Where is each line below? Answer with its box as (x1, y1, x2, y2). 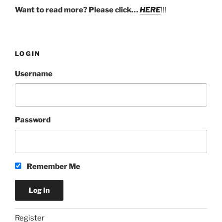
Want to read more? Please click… (15, 5, 140, 14)
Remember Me (25, 162, 80, 171)
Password (15, 115, 51, 125)
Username (15, 69, 53, 78)
